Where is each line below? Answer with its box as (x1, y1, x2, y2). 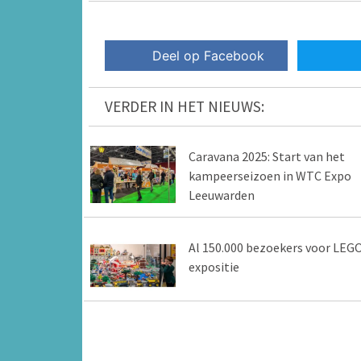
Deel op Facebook (152, 48, 265, 64)
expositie (188, 259, 239, 276)
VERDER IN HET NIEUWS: (105, 97, 264, 117)
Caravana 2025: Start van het (188, 148, 345, 165)
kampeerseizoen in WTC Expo (188, 168, 351, 185)
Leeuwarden (188, 187, 255, 204)
